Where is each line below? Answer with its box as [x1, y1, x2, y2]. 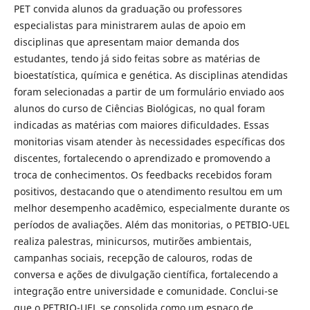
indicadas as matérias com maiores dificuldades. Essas [13, 118, 269, 131]
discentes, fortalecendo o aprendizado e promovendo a [13, 151, 271, 165]
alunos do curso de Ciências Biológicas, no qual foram [13, 101, 265, 115]
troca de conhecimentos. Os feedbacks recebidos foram [13, 167, 272, 181]
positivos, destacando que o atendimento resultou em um [13, 184, 282, 198]
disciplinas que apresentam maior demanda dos [13, 35, 239, 48]
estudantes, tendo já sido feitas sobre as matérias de [13, 51, 260, 65]
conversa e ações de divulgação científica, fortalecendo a [13, 267, 278, 281]
